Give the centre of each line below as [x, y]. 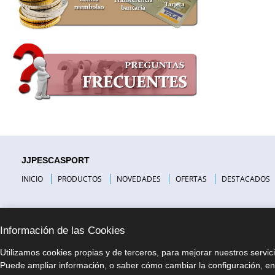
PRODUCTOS [80, 179]
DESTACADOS [246, 179]
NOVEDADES [139, 179]
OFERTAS [192, 179]
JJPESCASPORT [56, 161]
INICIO [33, 179]
